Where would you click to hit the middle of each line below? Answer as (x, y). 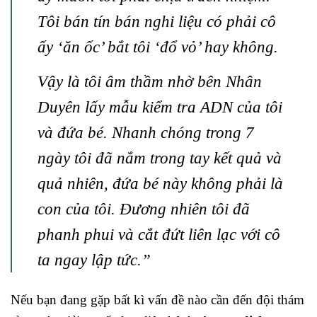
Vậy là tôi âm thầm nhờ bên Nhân (150, 82)
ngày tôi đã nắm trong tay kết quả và (160, 158)
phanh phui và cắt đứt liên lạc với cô (159, 235)
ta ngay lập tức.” (94, 260)
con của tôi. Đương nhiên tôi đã (144, 209)
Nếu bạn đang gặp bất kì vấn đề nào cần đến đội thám (157, 300)
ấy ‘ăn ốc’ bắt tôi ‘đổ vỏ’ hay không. (158, 47)
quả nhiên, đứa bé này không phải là (160, 184)
